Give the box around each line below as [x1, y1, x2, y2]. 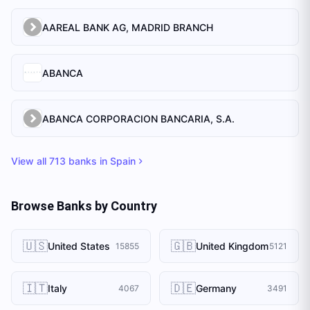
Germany [196, 282, 237, 294]
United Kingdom [196, 240, 268, 252]
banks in [66, 155, 110, 167]
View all [11, 155, 49, 167]
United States [48, 240, 110, 252]
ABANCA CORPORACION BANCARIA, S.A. [42, 112, 235, 125]
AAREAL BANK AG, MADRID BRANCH [42, 21, 213, 33]
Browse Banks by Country [11, 199, 157, 213]
